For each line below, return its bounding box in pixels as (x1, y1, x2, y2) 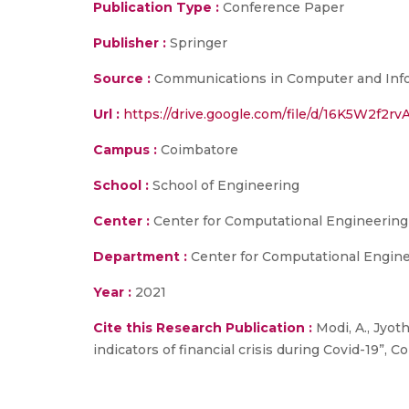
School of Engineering (149, 177, 299, 194)
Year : (93, 284, 131, 300)
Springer (170, 35, 227, 51)
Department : (93, 248, 187, 265)
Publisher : (93, 35, 170, 51)
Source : (93, 70, 151, 87)
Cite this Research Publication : (93, 320, 312, 336)
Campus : (93, 142, 157, 158)
